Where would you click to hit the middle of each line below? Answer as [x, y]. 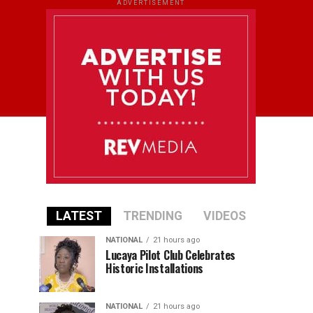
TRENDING [153, 216]
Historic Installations [154, 268]
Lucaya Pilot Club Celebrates [171, 255]
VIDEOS [225, 216]
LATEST [79, 216]
